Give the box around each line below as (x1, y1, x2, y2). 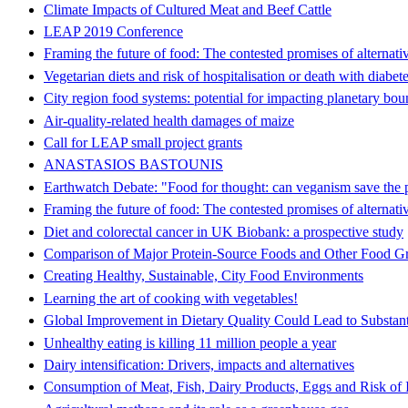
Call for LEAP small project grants (44, 135, 242, 151)
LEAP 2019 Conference (44, 24, 183, 40)
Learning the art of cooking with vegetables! (44, 290, 298, 306)
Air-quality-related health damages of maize (44, 112, 294, 128)
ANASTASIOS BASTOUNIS (44, 157, 223, 173)
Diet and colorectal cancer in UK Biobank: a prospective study (44, 223, 403, 240)
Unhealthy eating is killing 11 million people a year (44, 334, 336, 351)
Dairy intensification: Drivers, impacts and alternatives (44, 356, 354, 372)
